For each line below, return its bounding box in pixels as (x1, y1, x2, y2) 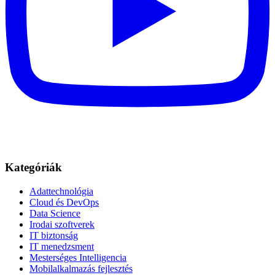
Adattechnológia (29, 185, 93, 196)
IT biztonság (29, 230, 78, 241)
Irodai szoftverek (29, 219, 95, 230)
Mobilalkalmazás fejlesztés (29, 263, 133, 274)
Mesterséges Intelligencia (29, 252, 126, 263)
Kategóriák (5, 161, 62, 174)
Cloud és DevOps (29, 196, 99, 207)
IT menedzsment (29, 241, 94, 252)
